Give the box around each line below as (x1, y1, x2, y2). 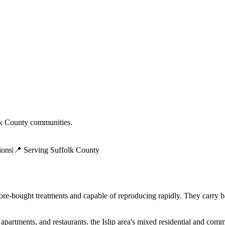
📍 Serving (14, 145, 50, 154)
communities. (28, 118, 72, 127)
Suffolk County (50, 145, 99, 154)
